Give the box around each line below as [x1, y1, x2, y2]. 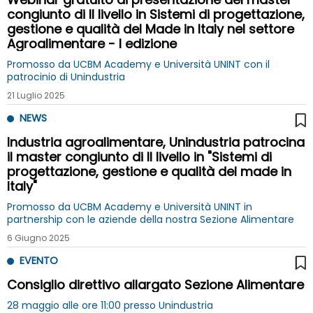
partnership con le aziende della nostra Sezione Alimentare [7, 212, 294, 227]
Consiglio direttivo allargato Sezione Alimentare [7, 276, 304, 294]
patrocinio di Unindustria [7, 70, 125, 85]
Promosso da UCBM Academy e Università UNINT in [7, 200, 252, 214]
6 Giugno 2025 [7, 232, 70, 245]
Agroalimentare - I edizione [7, 35, 177, 53]
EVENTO [14, 254, 58, 268]
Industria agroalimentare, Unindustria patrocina [7, 133, 305, 152]
